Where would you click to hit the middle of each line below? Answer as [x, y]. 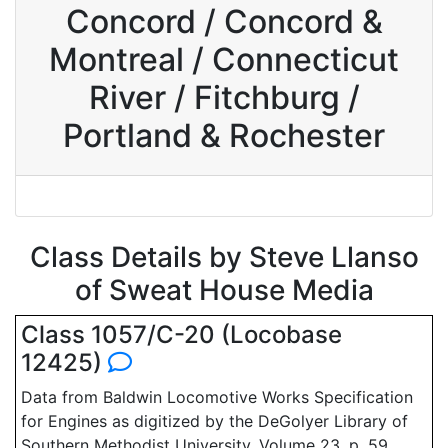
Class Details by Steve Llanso [224, 257]
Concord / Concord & [224, 21]
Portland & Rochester [224, 135]
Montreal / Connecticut [224, 59]
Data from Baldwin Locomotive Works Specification [217, 397]
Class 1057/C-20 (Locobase [181, 334]
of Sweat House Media [224, 290]
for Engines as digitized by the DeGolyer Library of [214, 421]
